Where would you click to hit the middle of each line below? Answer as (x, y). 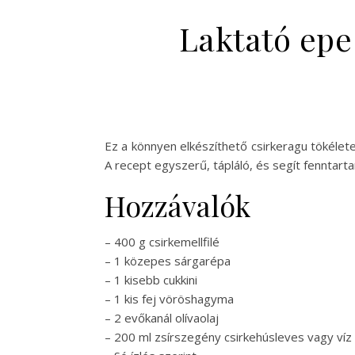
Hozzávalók (177, 206)
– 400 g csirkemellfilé (162, 242)
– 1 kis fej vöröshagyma (169, 299)
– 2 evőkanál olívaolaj (162, 318)
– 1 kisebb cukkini (151, 280)
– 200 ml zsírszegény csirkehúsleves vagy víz (228, 337)
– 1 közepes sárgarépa (168, 261)
